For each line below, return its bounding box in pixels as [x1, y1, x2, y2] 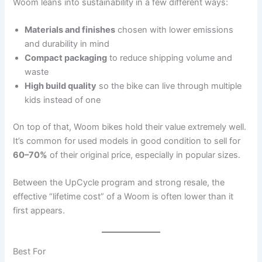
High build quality [25, 81, 97, 92]
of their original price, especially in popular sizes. [47, 150, 241, 161]
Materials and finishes [25, 25, 116, 36]
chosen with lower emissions [115, 25, 234, 36]
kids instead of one [25, 95, 101, 106]
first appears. [13, 205, 65, 216]
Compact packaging [25, 53, 108, 64]
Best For [13, 246, 46, 257]
